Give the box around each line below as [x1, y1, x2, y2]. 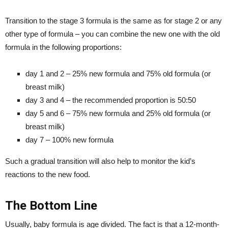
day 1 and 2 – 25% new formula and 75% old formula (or [25, 69, 211, 78]
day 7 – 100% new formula [25, 135, 113, 145]
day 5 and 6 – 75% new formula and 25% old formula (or [25, 109, 211, 118]
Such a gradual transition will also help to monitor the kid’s [5, 157, 195, 166]
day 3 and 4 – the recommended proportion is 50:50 [25, 96, 196, 105]
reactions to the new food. [5, 170, 92, 179]
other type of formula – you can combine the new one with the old [5, 30, 220, 39]
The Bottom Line [5, 198, 97, 213]
